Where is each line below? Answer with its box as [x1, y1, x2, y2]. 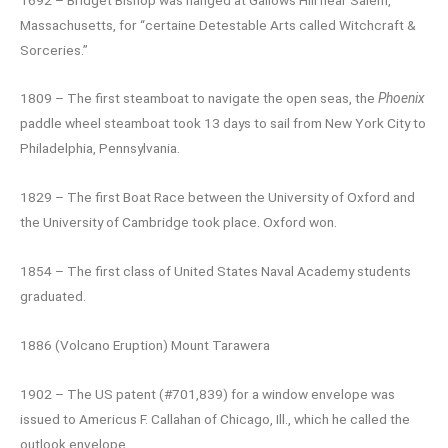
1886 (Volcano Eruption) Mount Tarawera [20, 337, 270, 354]
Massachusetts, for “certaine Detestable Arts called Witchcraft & [20, 16, 416, 33]
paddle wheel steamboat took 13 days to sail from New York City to [20, 115, 426, 132]
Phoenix [378, 90, 425, 107]
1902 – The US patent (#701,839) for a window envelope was [20, 386, 395, 403]
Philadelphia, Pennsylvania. [20, 140, 180, 157]
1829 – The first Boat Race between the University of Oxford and [20, 189, 415, 206]
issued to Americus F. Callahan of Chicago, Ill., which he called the [20, 411, 410, 428]
